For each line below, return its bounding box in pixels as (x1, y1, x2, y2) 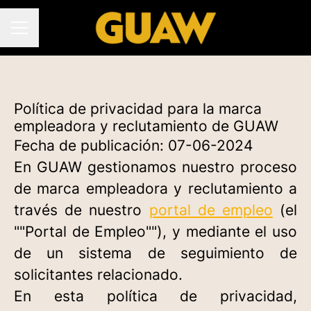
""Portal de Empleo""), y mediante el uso (14, 223, 297, 240)
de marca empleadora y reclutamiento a (14, 180, 297, 197)
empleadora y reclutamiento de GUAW (14, 117, 278, 135)
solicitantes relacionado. (14, 266, 183, 283)
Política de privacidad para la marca (14, 100, 262, 117)
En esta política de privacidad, (14, 287, 297, 305)
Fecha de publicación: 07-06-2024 (14, 137, 253, 154)
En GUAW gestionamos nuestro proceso (14, 158, 297, 176)
